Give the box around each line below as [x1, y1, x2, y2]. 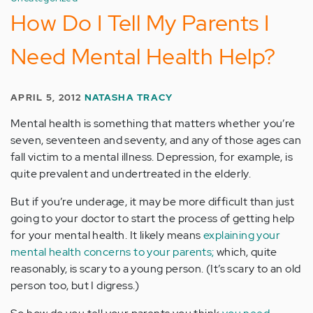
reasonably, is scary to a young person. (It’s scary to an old [10, 261, 301, 276]
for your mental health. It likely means [10, 228, 203, 242]
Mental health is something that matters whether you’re [10, 116, 296, 131]
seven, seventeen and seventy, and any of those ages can [10, 133, 301, 147]
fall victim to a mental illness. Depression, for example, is [10, 150, 293, 164]
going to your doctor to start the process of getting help [10, 211, 295, 226]
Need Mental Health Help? [10, 41, 276, 71]
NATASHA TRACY [84, 92, 173, 103]
